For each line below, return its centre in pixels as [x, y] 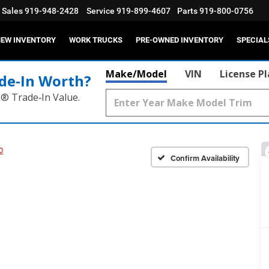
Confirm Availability [205, 158]
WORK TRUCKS [96, 40]
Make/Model [136, 74]
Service [101, 11]
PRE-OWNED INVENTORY [180, 40]
